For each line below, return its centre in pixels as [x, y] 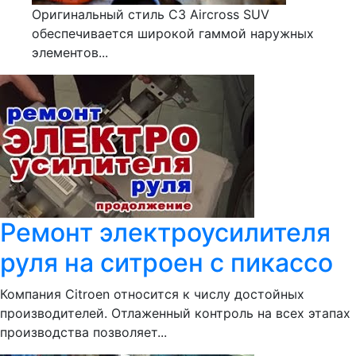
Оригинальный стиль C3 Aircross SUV [151, 14]
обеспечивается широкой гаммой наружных [173, 33]
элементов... [70, 52]
